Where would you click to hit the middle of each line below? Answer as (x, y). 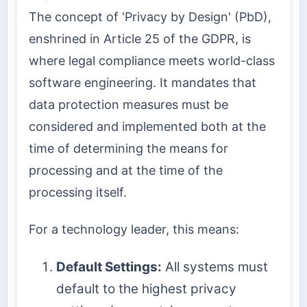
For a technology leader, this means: (134, 230)
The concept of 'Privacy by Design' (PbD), (150, 16)
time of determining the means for (128, 148)
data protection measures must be (128, 104)
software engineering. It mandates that (143, 82)
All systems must (215, 267)
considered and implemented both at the (147, 126)
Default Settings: (109, 267)
